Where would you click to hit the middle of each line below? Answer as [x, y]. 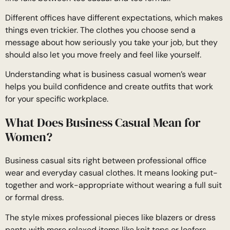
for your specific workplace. [57, 99]
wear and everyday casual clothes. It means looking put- [111, 173]
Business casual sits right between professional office [106, 161]
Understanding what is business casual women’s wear [106, 74]
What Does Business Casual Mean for [103, 123]
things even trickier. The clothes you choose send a [100, 30]
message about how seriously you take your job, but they [111, 42]
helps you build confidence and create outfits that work [109, 87]
